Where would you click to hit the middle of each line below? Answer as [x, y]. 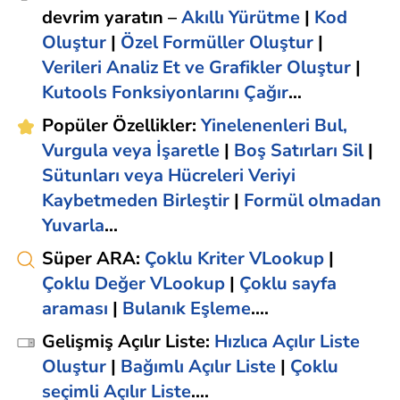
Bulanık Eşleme [187, 309]
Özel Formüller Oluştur [217, 43]
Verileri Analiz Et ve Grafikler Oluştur [196, 68]
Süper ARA [89, 259]
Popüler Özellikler [117, 126]
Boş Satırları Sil [299, 151]
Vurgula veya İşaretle [131, 151]
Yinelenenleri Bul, [274, 126]
